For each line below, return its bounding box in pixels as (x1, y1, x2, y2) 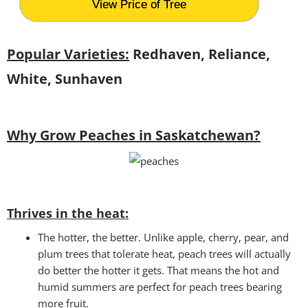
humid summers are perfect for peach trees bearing (38, 279, 282, 294)
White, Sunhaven (7, 69, 122, 88)
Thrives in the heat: (7, 204, 129, 221)
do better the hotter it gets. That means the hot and (38, 263, 279, 277)
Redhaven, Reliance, (129, 44, 270, 63)
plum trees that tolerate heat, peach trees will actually (38, 246, 291, 261)
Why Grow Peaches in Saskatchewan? (7, 125, 261, 144)
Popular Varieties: (7, 44, 129, 63)
